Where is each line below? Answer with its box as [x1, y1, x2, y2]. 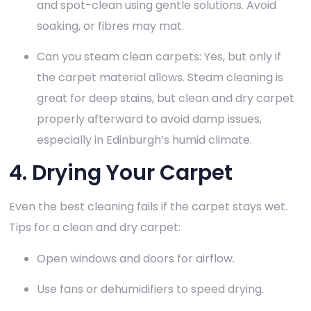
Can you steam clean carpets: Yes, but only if [37, 49, 281, 65]
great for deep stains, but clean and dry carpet [37, 90, 294, 107]
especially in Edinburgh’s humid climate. [37, 132, 252, 149]
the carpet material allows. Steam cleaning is [37, 69, 283, 86]
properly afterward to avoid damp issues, [37, 111, 262, 128]
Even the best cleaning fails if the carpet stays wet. [9, 199, 287, 215]
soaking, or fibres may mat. [37, 17, 184, 34]
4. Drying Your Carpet [9, 158, 233, 188]
